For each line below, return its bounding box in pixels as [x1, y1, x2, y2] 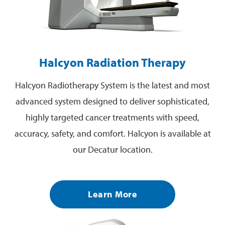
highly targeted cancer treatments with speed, [26, 111, 199, 123]
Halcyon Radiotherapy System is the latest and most [15, 79, 210, 91]
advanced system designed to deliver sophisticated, [16, 95, 209, 107]
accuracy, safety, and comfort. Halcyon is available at [14, 127, 211, 139]
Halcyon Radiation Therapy [39, 54, 186, 70]
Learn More [88, 188, 137, 200]
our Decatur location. [72, 143, 153, 155]
